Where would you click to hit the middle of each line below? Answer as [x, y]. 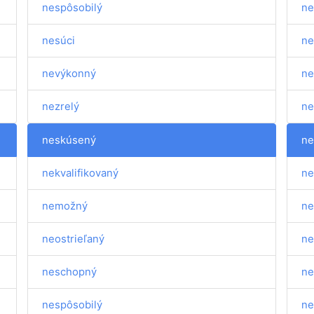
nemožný [65, 206]
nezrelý [61, 106]
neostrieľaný [74, 239]
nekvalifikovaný [81, 173]
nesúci [59, 40]
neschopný [70, 272]
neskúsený [69, 140]
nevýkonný [69, 73]
